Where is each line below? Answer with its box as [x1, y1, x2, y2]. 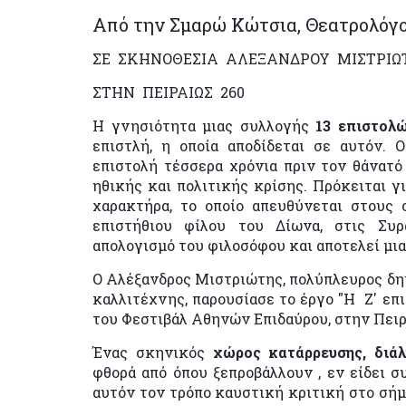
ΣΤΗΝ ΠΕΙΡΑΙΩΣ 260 [92, 82, 245, 101]
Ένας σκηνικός [92, 342, 213, 362]
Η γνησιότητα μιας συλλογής [92, 115, 309, 135]
